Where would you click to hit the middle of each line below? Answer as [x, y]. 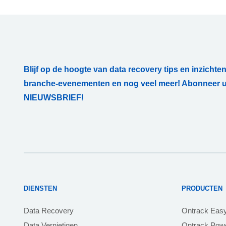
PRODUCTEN [202, 189]
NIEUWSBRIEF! [54, 97]
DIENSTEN [40, 189]
